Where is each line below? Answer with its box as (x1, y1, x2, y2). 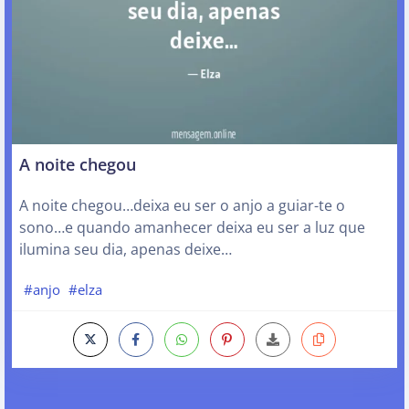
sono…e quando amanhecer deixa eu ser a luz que (19, 216, 365, 237)
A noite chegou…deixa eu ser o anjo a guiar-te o (19, 194, 345, 215)
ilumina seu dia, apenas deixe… (19, 238, 232, 259)
